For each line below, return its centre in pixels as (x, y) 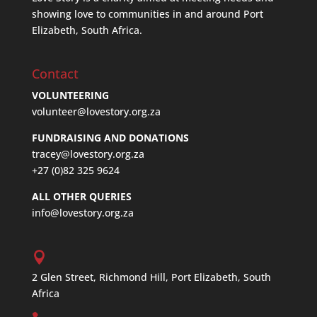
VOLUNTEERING (70, 95)
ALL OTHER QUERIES (81, 196)
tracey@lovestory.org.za (88, 154)
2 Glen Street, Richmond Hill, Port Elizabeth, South (151, 277)
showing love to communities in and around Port (147, 13)
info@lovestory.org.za (82, 212)
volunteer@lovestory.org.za (96, 111)
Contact (55, 73)
